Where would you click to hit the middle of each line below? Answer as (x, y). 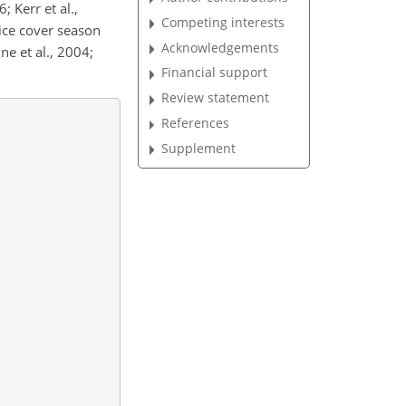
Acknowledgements (221, 47)
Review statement (216, 98)
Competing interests (223, 22)
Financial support (215, 72)
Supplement (199, 148)
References (196, 123)
